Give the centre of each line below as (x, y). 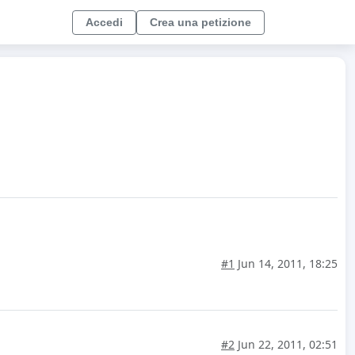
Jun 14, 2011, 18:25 (286, 264)
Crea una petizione (200, 22)
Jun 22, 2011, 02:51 (286, 345)
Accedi (104, 22)
